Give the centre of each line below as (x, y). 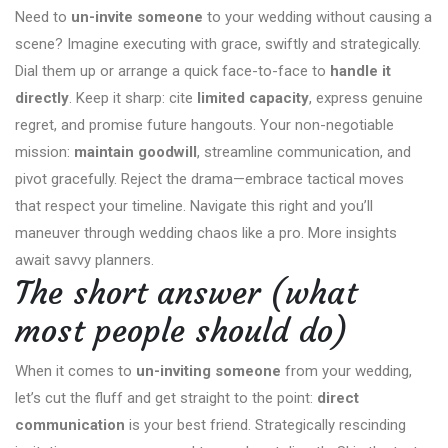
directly (42, 98)
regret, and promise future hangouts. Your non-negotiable (204, 125)
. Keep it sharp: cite (133, 98)
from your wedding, (346, 371)
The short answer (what (186, 293)
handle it (360, 71)
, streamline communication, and (304, 152)
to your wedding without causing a (317, 17)
